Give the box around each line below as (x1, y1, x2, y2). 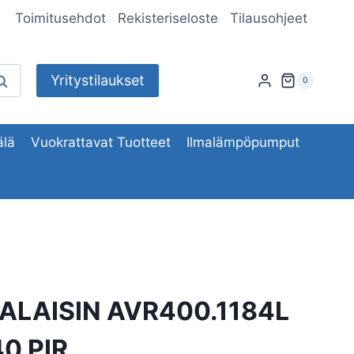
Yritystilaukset (51, 72, 145, 89)
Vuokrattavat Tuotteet (31, 134, 171, 150)
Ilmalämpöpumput (186, 134, 300, 150)
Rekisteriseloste (118, 10, 219, 27)
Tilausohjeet (230, 10, 308, 27)
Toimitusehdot (14, 10, 106, 27)
